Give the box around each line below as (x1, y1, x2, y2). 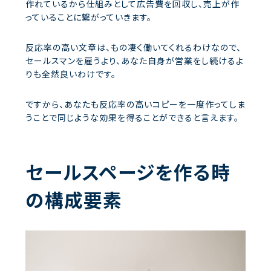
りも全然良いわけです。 (25, 67, 116, 80)
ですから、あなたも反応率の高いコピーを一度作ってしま (25, 97, 246, 110)
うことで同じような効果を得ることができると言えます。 (25, 111, 239, 123)
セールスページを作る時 (25, 157, 230, 185)
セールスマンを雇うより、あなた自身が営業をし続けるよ (25, 54, 244, 67)
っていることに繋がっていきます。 (25, 10, 152, 23)
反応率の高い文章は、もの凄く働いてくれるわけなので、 (25, 41, 241, 53)
